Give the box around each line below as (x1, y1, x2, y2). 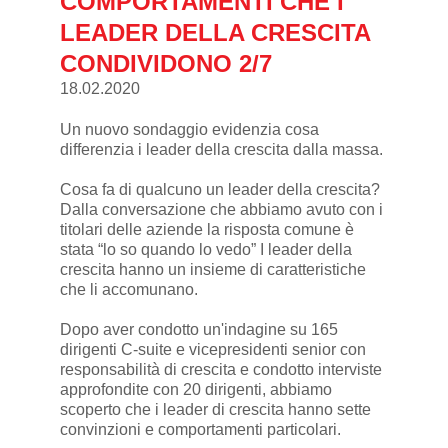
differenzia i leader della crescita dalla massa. (59, 141, 383, 159)
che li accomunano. (59, 281, 198, 299)
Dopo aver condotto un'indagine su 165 (59, 321, 338, 339)
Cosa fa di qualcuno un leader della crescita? (59, 181, 380, 199)
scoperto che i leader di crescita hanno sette (59, 401, 371, 419)
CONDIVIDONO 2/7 (59, 50, 272, 78)
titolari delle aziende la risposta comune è (59, 221, 354, 239)
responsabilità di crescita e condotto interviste (59, 361, 382, 379)
